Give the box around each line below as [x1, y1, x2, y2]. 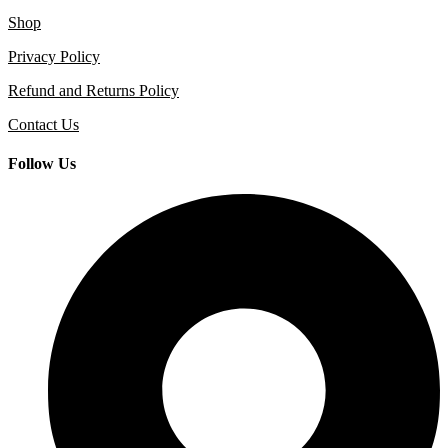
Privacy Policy [8, 47, 100, 65]
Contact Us [8, 115, 79, 133]
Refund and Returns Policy [8, 81, 179, 99]
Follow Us [8, 155, 76, 173]
